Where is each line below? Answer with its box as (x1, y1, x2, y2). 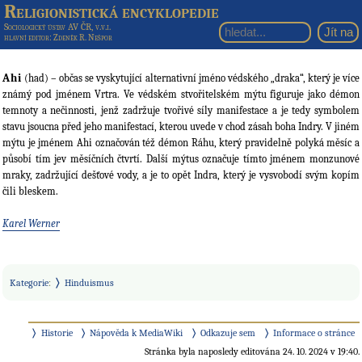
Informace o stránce (273, 326, 356, 339)
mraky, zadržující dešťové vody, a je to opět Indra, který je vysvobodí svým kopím (2, 169, 360, 182)
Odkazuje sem (200, 326, 256, 339)
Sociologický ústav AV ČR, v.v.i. (4, 20, 112, 32)
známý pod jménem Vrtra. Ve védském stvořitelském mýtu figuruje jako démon (2, 88, 360, 101)
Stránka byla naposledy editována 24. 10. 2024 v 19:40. (145, 346, 360, 358)
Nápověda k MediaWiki (90, 326, 183, 339)
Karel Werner (2, 217, 60, 230)
